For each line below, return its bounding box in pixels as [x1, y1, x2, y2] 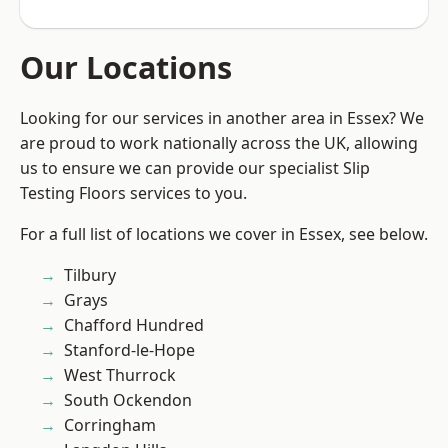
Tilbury [64, 264, 116, 287]
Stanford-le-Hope [64, 339, 195, 362]
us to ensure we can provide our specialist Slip [20, 157, 370, 180]
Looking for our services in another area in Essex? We [20, 107, 424, 130]
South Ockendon [64, 389, 192, 412]
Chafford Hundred [64, 314, 204, 337]
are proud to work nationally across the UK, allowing [20, 132, 418, 155]
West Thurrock [64, 364, 176, 387]
